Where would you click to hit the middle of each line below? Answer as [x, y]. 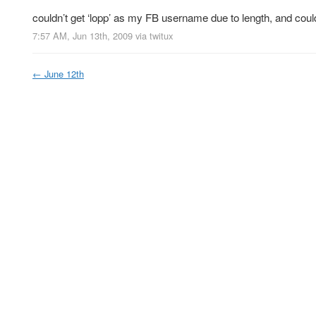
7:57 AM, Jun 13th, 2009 [83, 35]
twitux [161, 35]
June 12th [64, 73]
